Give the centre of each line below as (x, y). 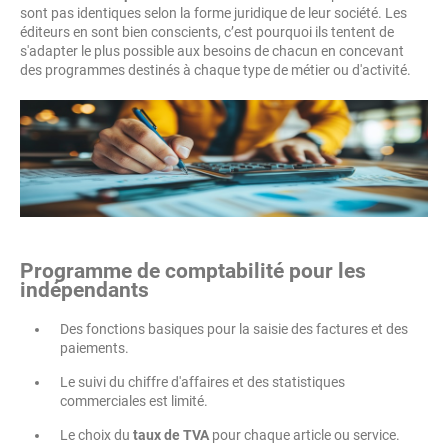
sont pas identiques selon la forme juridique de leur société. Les (213, 13)
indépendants (84, 290)
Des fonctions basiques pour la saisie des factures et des (234, 329)
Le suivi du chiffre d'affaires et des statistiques (202, 382)
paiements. (94, 348)
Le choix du (95, 435)
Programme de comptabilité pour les (193, 271)
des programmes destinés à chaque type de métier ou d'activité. (215, 70)
